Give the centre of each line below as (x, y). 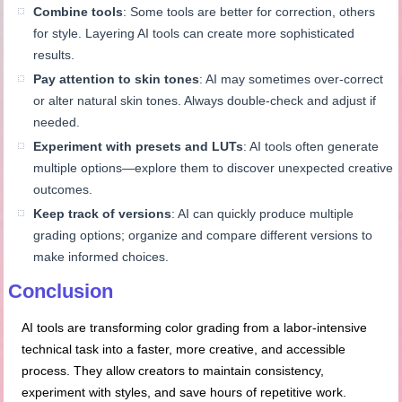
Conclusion (61, 292)
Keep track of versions (103, 214)
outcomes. (63, 190)
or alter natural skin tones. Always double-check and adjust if (205, 101)
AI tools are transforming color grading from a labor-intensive (195, 328)
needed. (57, 122)
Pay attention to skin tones (117, 79)
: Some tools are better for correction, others (249, 12)
